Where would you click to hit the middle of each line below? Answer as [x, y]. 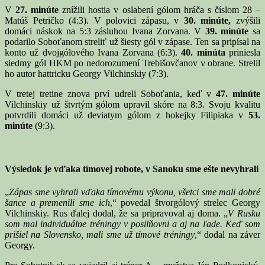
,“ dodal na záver [227, 235]
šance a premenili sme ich [57, 203]
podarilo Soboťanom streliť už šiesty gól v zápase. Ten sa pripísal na [132, 41]
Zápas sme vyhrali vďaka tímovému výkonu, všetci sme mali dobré [135, 192]
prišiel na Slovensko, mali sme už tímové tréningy [100, 235]
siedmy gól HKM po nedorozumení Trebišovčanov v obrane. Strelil [132, 63]
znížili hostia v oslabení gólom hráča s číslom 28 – [160, 9]
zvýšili [246, 20]
